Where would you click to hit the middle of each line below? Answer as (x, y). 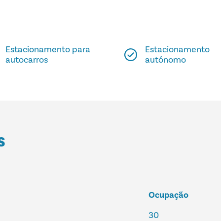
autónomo (166, 60)
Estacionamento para (48, 50)
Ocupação (169, 195)
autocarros (27, 60)
